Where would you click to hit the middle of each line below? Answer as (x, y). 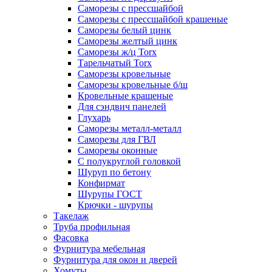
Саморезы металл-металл (130, 128)
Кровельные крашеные (125, 96)
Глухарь (94, 117)
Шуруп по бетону (114, 172)
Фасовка (71, 238)
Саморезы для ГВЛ (117, 139)
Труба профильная (92, 227)
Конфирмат (101, 183)
